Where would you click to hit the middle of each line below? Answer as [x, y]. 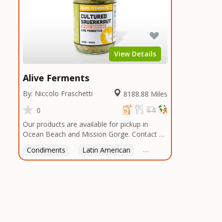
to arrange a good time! [61, 144]
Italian [204, 150]
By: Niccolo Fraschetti [58, 93]
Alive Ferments [56, 78]
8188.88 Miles [145, 94]
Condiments [46, 150]
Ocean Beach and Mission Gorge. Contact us [95, 134]
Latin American [106, 150]
